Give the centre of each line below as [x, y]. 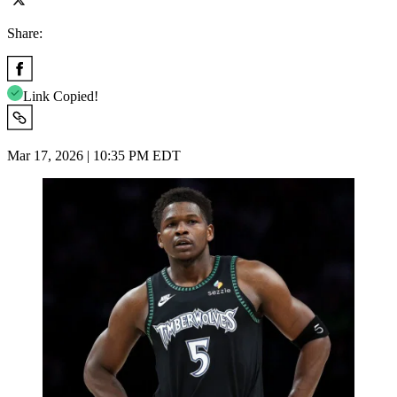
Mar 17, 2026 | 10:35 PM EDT [94, 155]
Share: [25, 33]
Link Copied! [61, 96]
